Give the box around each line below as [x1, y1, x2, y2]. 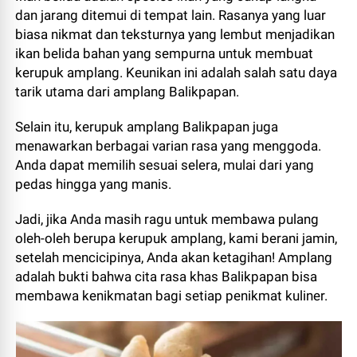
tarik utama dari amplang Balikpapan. [15, 84, 240, 100]
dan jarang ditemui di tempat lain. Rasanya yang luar [15, 7, 327, 23]
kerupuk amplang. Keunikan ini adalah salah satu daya [15, 65, 338, 80]
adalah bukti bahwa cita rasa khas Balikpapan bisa [15, 269, 318, 284]
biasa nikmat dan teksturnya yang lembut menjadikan [15, 26, 335, 42]
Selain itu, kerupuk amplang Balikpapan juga [15, 119, 279, 135]
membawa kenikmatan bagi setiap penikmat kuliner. [15, 288, 328, 304]
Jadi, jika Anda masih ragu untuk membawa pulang [15, 211, 320, 227]
